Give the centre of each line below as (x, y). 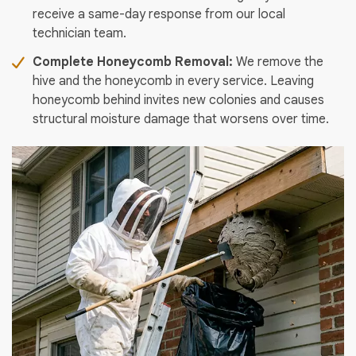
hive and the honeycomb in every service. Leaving (173, 81)
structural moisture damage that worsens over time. (181, 120)
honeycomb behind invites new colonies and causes (178, 101)
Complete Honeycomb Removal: (133, 62)
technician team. (79, 34)
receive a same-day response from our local (159, 15)
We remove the (278, 62)
